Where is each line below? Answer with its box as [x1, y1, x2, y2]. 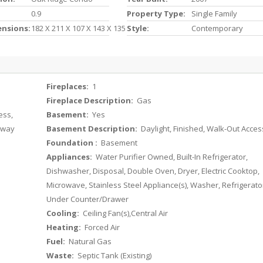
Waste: [46, 250, 76, 261]
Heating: [46, 222, 83, 232]
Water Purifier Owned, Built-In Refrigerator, [94, 151, 248, 162]
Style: [126, 23, 149, 33]
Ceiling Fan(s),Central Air [81, 208, 168, 218]
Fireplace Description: [46, 95, 136, 106]
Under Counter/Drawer [46, 194, 129, 204]
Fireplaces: [46, 81, 91, 92]
